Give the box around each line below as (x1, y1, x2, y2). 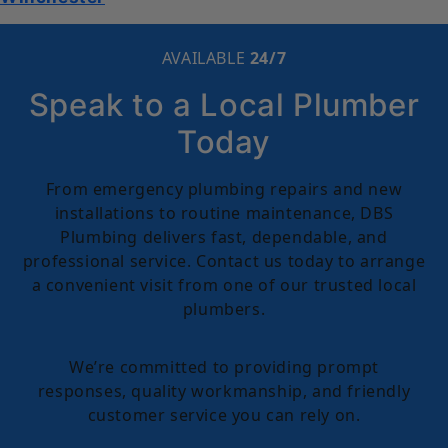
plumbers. (182, 298, 266, 321)
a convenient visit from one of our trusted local (31, 274, 417, 297)
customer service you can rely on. (87, 404, 361, 427)
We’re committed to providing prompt (68, 356, 379, 379)
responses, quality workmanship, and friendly (37, 380, 411, 403)
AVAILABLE (161, 47, 250, 70)
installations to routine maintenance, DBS (54, 202, 394, 225)
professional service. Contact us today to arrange (22, 250, 426, 273)
